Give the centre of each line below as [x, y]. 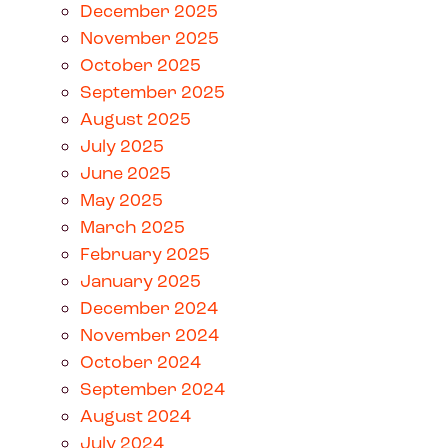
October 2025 [140, 64]
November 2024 [149, 334]
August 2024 [135, 415]
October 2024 [140, 361]
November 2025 [149, 37]
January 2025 [140, 280]
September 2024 [152, 388]
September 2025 [152, 91]
